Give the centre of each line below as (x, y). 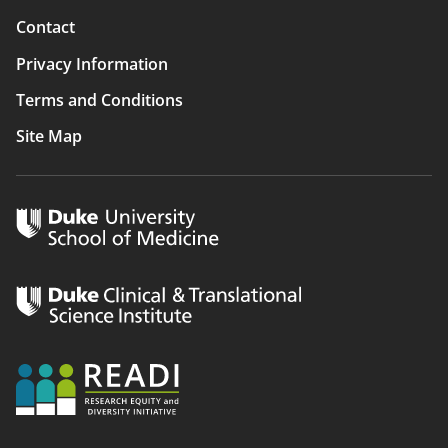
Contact (45, 27)
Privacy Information (92, 63)
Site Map (49, 135)
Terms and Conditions (99, 99)
